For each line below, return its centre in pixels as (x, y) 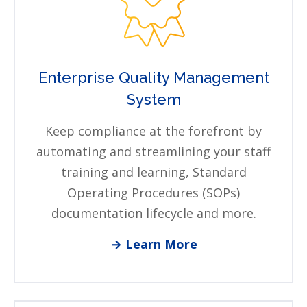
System (153, 100)
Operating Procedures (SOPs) (153, 193)
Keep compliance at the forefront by (153, 131)
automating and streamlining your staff (153, 152)
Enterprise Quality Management (153, 78)
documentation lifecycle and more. (153, 213)
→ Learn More (153, 244)
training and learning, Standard (153, 172)
